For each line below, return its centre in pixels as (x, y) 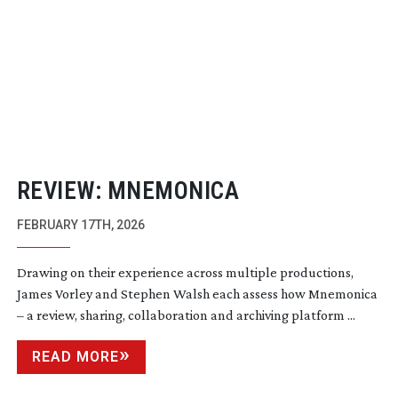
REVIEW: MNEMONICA (128, 191)
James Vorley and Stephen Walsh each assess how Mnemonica (197, 293)
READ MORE (75, 356)
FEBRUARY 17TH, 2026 (80, 224)
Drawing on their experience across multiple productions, (185, 272)
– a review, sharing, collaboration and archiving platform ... (186, 314)
